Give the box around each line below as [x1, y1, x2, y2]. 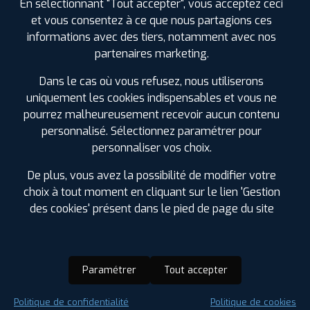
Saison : [39, 284, 79, 300]
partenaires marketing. [94, 46, 209, 62]
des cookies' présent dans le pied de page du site [29, 201, 274, 217]
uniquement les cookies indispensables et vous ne [26, 91, 277, 106]
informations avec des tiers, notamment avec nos [27, 30, 276, 45]
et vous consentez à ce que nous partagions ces [31, 13, 272, 28]
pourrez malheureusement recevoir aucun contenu [24, 107, 280, 122]
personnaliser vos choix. [91, 140, 212, 156]
